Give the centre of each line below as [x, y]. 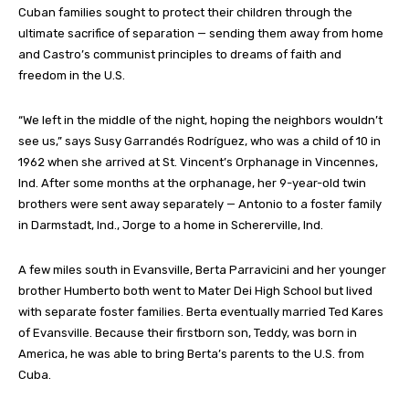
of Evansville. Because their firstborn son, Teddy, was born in [188, 332]
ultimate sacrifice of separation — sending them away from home [201, 33]
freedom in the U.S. [72, 75]
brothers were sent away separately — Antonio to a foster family [200, 204]
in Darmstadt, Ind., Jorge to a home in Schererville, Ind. [171, 225]
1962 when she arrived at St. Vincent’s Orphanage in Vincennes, [198, 162]
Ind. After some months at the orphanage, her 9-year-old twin [192, 183]
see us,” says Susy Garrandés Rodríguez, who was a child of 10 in [199, 141]
